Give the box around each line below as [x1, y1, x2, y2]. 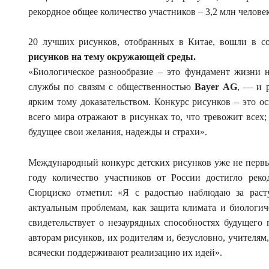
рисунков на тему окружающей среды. [28, 52, 196, 62]
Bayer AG [195, 82, 237, 92]
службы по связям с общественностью [28, 82, 195, 92]
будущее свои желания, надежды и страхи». [28, 127, 207, 138]
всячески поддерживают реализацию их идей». [28, 247, 222, 258]
